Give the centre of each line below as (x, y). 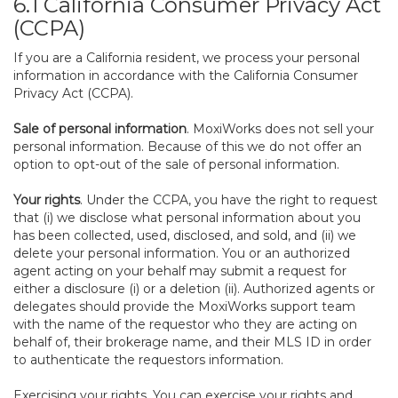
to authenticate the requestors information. (148, 360)
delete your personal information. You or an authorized (182, 253)
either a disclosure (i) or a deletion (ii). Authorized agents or (194, 289)
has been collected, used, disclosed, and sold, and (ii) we (185, 235)
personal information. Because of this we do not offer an (187, 147)
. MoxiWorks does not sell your (280, 129)
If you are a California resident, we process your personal (187, 58)
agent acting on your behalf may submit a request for (180, 271)
